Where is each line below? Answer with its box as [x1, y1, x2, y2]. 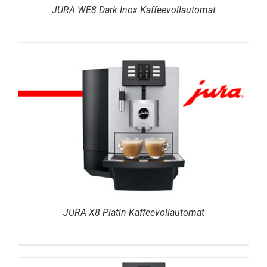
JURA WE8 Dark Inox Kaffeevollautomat [51, 4, 216, 16]
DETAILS [117, 122, 150, 131]
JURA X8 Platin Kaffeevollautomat [63, 206, 204, 218]
